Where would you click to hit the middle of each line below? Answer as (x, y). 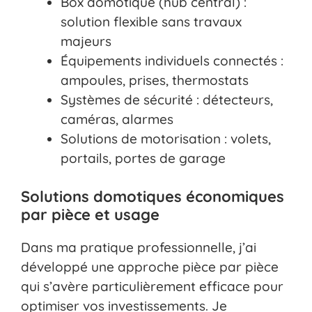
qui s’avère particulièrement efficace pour (152, 287)
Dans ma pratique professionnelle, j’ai (139, 248)
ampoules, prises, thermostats (155, 80)
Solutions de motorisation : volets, (166, 138)
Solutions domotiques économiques (153, 197)
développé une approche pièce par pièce (150, 267)
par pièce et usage (90, 215)
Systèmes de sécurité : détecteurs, (167, 99)
